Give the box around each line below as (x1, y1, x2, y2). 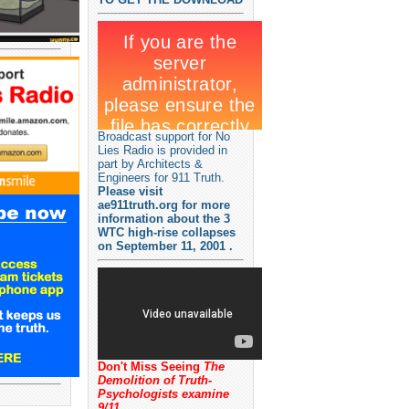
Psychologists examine (98, 387, 229, 401)
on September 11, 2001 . (98, 239, 233, 253)
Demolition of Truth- (98, 373, 212, 387)
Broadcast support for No (98, 130, 230, 143)
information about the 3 (98, 212, 230, 225)
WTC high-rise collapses (98, 225, 236, 239)
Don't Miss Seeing (98, 360, 204, 373)
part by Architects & (98, 157, 203, 171)
